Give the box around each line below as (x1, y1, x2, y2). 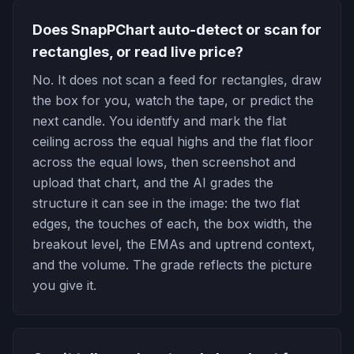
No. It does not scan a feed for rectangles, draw (32, 72, 322, 88)
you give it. (32, 277, 96, 293)
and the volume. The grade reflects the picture (32, 257, 312, 273)
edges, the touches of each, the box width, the (32, 216, 312, 232)
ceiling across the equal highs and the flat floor (32, 134, 314, 149)
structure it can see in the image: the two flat (32, 195, 299, 211)
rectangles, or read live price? (32, 43, 243, 60)
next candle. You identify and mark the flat (32, 113, 286, 129)
